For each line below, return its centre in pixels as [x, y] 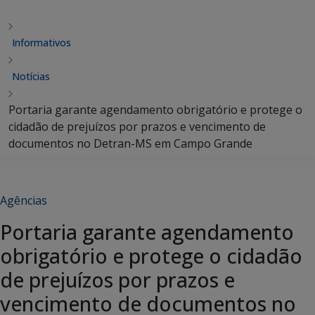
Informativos [41, 43]
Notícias [31, 76]
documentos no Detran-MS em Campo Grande [130, 143]
